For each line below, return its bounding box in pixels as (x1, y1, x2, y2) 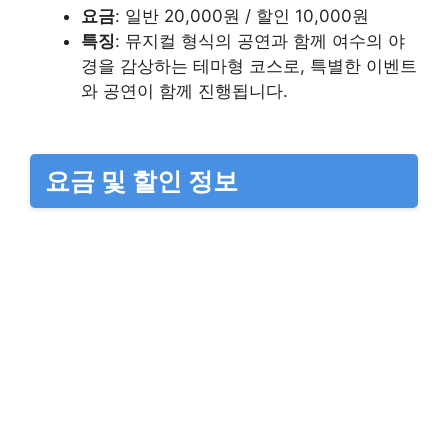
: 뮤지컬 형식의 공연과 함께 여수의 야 (115, 31, 405, 52)
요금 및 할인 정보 (45, 166, 238, 197)
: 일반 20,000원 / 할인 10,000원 (115, 6, 369, 27)
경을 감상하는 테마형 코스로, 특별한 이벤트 (81, 56, 417, 77)
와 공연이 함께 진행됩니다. (81, 81, 288, 102)
